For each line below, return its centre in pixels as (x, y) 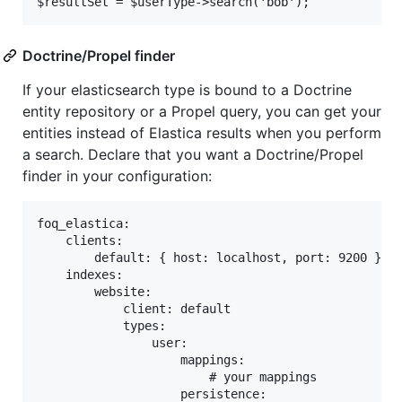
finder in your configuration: (117, 176)
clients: (80, 241)
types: (101, 326)
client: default (134, 309)
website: (94, 292)
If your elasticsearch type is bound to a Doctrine (187, 90)
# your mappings (177, 377)
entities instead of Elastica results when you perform (202, 133)
